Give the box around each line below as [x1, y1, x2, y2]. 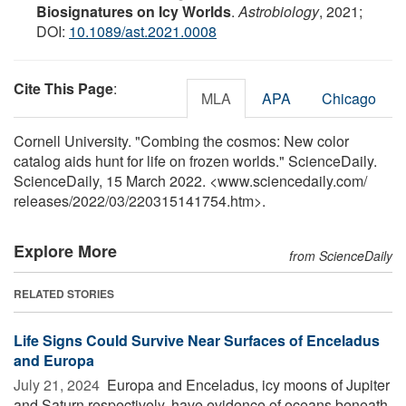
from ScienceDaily [289, 246, 392, 265]
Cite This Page [14, 77, 113, 99]
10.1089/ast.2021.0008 [69, 20, 217, 42]
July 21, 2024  [14, 373, 103, 395]
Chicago [322, 87, 376, 109]
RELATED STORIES [14, 285, 114, 302]
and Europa [14, 349, 94, 371]
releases [14, 189, 69, 211]
